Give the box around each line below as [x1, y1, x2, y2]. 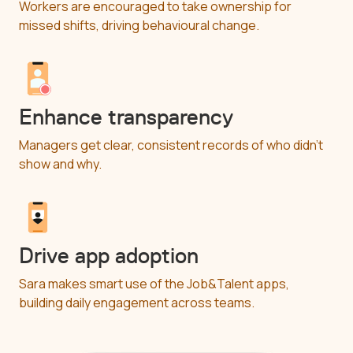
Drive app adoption [19, 241, 199, 269]
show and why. [19, 154, 102, 173]
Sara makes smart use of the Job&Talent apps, [19, 274, 289, 292]
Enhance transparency [19, 102, 233, 130]
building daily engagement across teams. [19, 293, 255, 311]
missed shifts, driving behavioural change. [19, 16, 259, 34]
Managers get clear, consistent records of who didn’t [19, 136, 323, 154]
